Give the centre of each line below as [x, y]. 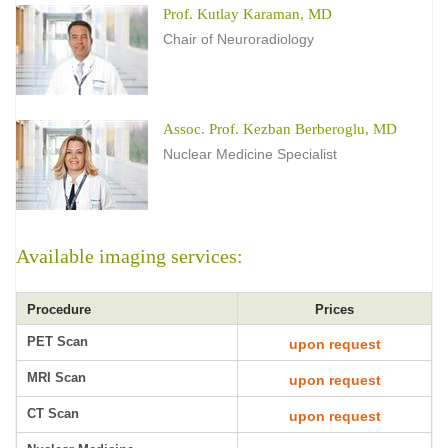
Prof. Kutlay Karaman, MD [247, 14]
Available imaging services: [129, 256]
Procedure [59, 309]
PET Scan [57, 341]
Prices [334, 309]
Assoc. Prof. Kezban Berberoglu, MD [280, 129]
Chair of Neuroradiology [238, 39]
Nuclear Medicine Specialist [250, 154]
